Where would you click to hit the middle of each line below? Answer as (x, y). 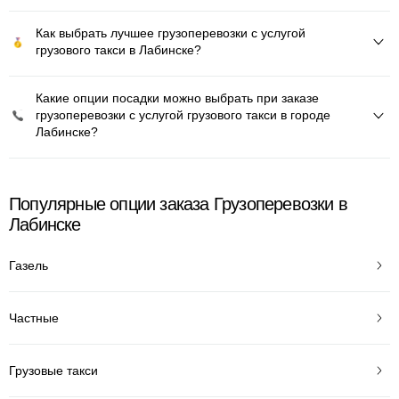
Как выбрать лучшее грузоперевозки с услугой (171, 33)
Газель (28, 265)
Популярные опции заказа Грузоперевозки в (179, 204)
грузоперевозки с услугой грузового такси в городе (183, 115)
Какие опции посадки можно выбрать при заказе (177, 98)
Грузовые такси (53, 370)
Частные (34, 318)
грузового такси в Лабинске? (118, 50)
